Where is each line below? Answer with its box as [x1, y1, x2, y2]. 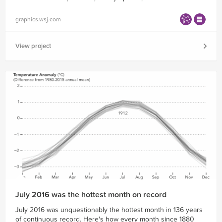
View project [15, 42, 51, 51]
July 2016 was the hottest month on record [15, 190, 166, 200]
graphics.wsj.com [15, 16, 61, 23]
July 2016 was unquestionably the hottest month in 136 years [15, 206, 203, 215]
